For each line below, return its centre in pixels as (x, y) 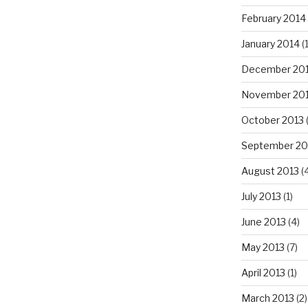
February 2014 (273, 19)
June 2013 (263, 222)
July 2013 (261, 197)
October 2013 (272, 120)
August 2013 (270, 171)
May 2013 (263, 247)
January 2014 (270, 44)
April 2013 (263, 273)
